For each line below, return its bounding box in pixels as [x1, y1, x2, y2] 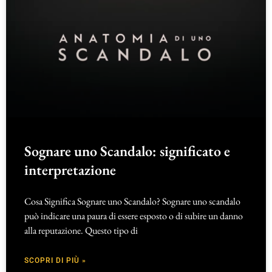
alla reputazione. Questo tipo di [24, 223, 138, 237]
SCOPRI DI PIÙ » [24, 256, 86, 265]
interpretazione [24, 160, 116, 179]
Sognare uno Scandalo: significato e [24, 141, 230, 160]
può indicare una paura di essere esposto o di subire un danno [24, 209, 243, 222]
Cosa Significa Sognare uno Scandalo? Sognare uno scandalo [24, 194, 240, 208]
